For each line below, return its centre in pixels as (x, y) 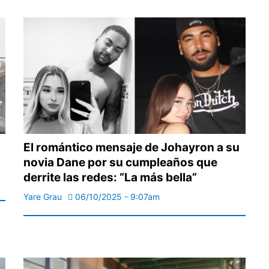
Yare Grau (43, 197)
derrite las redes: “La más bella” (110, 178)
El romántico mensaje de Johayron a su (131, 148)
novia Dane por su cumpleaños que (120, 163)
